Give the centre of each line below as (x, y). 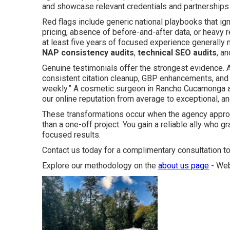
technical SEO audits (177, 53)
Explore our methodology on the (100, 166)
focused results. (71, 135)
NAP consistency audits (88, 53)
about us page (184, 166)
